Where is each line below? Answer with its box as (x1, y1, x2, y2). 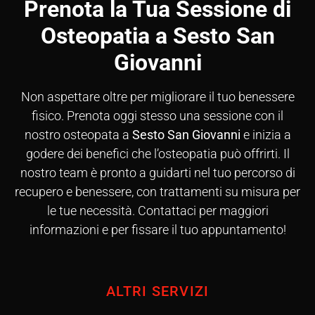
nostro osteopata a (24, 127, 132, 142)
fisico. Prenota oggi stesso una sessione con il (32, 108, 283, 123)
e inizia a (240, 127, 291, 142)
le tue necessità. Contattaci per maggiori (46, 202, 269, 218)
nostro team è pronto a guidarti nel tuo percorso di (20, 165, 295, 180)
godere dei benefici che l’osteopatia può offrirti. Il (25, 146, 290, 161)
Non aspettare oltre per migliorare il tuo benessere (20, 89, 295, 104)
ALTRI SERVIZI (105, 282, 210, 300)
